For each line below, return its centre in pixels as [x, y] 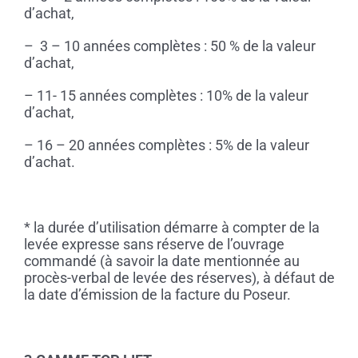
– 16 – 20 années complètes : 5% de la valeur [166, 145]
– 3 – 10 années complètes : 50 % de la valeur [169, 46]
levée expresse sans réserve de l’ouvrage [154, 245]
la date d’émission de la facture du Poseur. [157, 295]
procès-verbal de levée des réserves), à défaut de [179, 278]
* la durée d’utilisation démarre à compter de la [171, 228]
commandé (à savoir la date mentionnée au [161, 261]
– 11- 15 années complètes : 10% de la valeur [166, 96]
